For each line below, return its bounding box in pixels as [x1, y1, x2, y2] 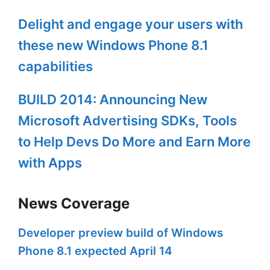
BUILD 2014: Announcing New [18, 92, 207, 108]
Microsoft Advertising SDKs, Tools [18, 113, 237, 129]
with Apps [18, 155, 82, 171]
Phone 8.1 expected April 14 [18, 244, 172, 259]
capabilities [18, 58, 93, 75]
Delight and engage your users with [18, 16, 243, 33]
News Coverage [18, 195, 130, 213]
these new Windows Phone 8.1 [18, 37, 209, 54]
